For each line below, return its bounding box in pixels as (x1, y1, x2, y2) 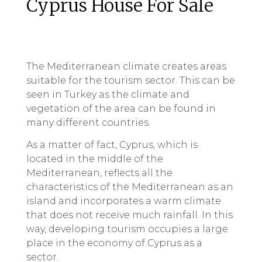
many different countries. (26, 117, 150, 129)
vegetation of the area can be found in (26, 103, 216, 115)
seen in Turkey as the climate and (26, 89, 189, 101)
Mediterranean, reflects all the (26, 167, 173, 179)
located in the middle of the (26, 153, 163, 165)
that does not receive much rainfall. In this (26, 209, 233, 221)
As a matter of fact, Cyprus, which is (26, 139, 198, 151)
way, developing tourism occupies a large (26, 223, 228, 235)
